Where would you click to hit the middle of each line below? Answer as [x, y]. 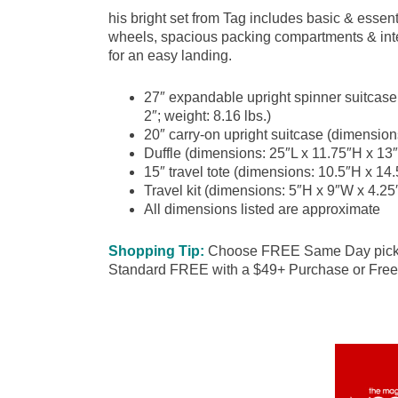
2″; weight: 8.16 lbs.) [207, 116]
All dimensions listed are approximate [262, 209]
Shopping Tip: [156, 251]
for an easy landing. [170, 56]
